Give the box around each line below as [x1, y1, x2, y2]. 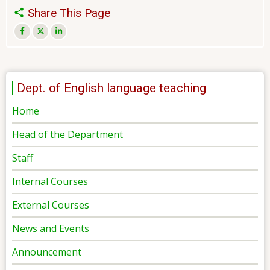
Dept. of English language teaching [17, 80, 206, 95]
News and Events [12, 221, 89, 235]
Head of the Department [12, 127, 123, 141]
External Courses [12, 198, 89, 212]
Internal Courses [12, 174, 88, 188]
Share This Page [25, 6, 110, 20]
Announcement [12, 245, 81, 259]
